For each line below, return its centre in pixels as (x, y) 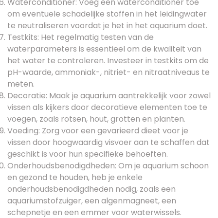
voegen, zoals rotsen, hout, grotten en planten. (96, 119)
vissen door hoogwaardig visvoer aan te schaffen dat (109, 142)
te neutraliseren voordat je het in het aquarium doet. (107, 25)
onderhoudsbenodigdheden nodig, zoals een (91, 189)
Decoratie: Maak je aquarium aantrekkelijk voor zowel (109, 95)
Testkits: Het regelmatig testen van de (81, 37)
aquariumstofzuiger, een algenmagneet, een (92, 200)
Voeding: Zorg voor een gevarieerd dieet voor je (98, 130)
